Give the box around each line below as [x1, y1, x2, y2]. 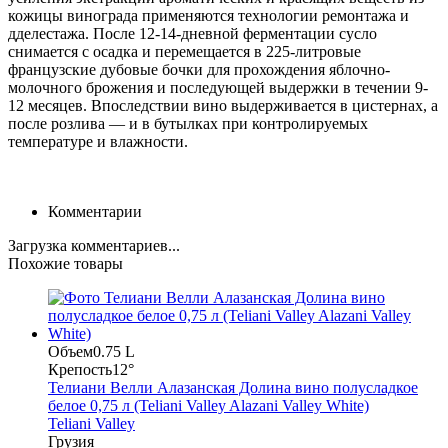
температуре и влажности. [8, 132, 188, 150]
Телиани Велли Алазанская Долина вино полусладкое [48, 378, 418, 396]
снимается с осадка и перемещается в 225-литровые [8, 42, 361, 60]
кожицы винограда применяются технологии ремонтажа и [8, 6, 409, 24]
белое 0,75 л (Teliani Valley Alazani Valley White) [48, 396, 369, 414]
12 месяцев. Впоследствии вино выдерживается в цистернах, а [8, 96, 438, 114]
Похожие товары [8, 254, 123, 272]
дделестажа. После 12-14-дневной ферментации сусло [8, 24, 377, 42]
